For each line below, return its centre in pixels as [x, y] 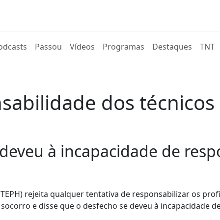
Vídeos [82, 47]
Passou [49, 47]
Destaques [172, 47]
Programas [124, 47]
